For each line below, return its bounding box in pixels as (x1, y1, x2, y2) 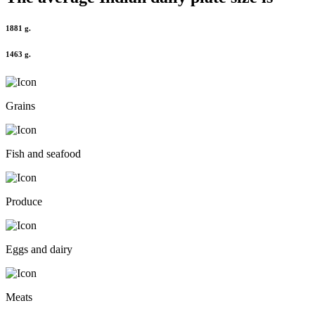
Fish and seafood (6, 148, 81, 160)
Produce (6, 195, 42, 208)
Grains (6, 100, 35, 112)
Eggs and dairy (6, 243, 72, 256)
